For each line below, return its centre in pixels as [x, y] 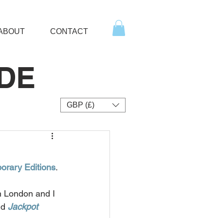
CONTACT [69, 31]
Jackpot [23, 207]
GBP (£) [81, 105]
